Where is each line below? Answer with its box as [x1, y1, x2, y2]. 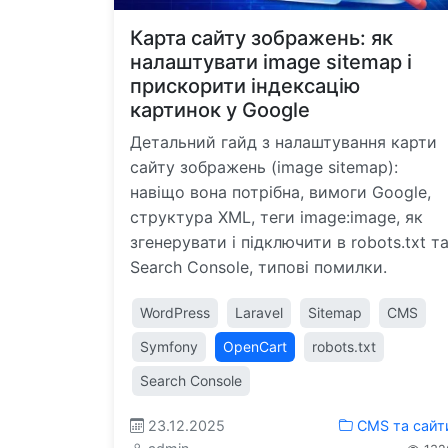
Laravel [235, 304, 283, 321]
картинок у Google [130, 98, 310, 122]
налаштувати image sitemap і [130, 50, 412, 74]
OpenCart [223, 338, 287, 355]
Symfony [140, 338, 198, 355]
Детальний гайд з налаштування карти [130, 132, 437, 152]
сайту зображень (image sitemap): [130, 157, 398, 177]
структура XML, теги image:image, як [130, 207, 423, 227]
